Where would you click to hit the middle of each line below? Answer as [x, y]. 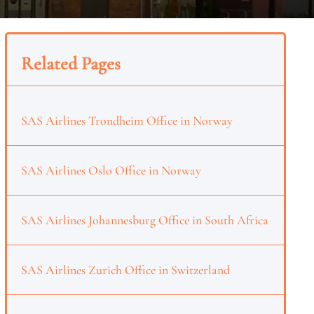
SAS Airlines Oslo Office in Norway [111, 170]
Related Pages [70, 63]
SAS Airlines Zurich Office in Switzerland [125, 270]
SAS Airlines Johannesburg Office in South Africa [144, 220]
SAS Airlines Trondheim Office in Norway [127, 121]
